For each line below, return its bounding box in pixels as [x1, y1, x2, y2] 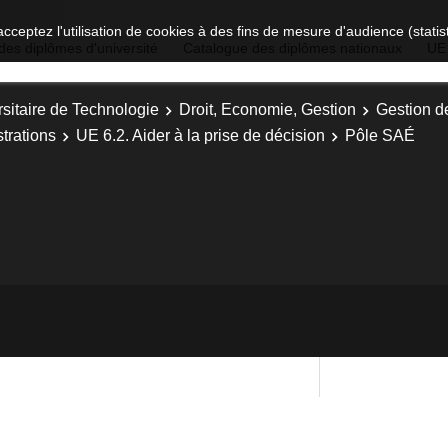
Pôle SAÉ [345, 126, 415, 144]
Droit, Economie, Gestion [179, 101, 356, 118]
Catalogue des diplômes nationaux [183, 39, 402, 56]
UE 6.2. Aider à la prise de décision [76, 126, 325, 144]
